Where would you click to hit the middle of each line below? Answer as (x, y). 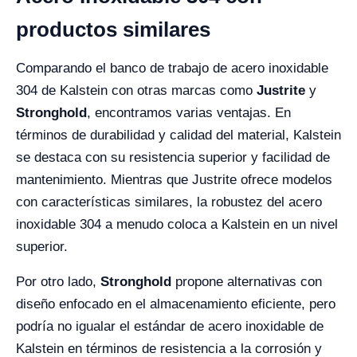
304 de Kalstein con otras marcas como (136, 90)
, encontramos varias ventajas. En (189, 112)
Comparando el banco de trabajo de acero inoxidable (172, 68)
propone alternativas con (247, 281)
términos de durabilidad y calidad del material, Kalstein (178, 135)
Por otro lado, (58, 281)
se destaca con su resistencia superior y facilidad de (173, 157)
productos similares (113, 29)
